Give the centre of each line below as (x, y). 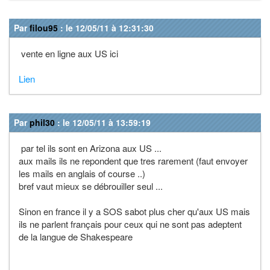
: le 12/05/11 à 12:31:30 (106, 27)
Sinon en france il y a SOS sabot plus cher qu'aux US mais (134, 211)
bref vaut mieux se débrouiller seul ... (91, 186)
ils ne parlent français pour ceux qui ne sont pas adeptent (130, 224)
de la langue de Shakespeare (76, 236)
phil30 (42, 122)
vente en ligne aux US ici (68, 53)
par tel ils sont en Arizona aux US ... (90, 148)
